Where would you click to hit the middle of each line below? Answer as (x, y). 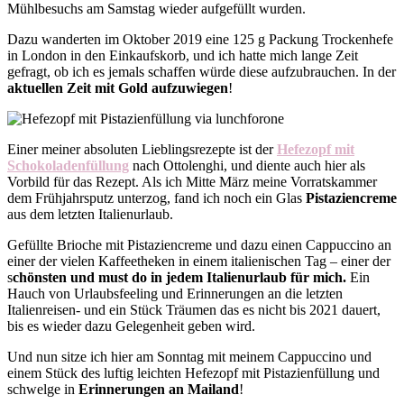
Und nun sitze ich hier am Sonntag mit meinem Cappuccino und (189, 356)
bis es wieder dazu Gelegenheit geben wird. (133, 326)
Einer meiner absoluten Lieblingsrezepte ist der (142, 149)
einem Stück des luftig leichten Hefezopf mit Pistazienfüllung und (193, 372)
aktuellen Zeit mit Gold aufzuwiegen (118, 87)
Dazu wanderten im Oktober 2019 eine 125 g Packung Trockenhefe (200, 39)
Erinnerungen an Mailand (159, 389)
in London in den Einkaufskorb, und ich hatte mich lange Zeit (183, 55)
